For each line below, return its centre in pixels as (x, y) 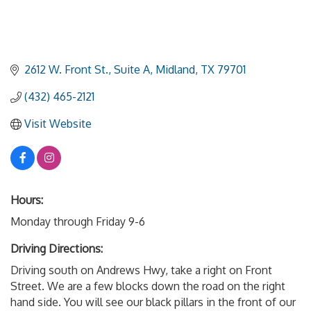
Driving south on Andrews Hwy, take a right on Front (141, 270)
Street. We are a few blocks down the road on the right (148, 286)
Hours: (27, 200)
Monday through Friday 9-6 (78, 222)
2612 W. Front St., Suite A (87, 70)
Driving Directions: (57, 249)
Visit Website (58, 124)
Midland (175, 70)
